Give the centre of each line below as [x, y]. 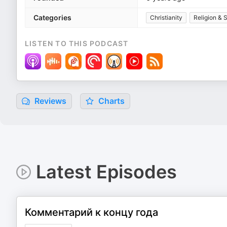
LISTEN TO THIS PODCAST [77, 43]
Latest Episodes [106, 172]
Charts [110, 101]
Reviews [49, 101]
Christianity [166, 17]
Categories [52, 17]
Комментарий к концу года [91, 212]
